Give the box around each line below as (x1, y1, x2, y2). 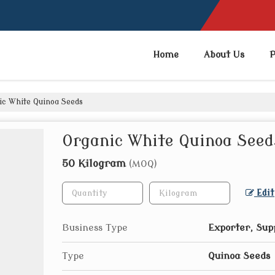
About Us (204, 50, 244, 60)
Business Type (62, 222, 128, 233)
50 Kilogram (62, 158, 129, 169)
